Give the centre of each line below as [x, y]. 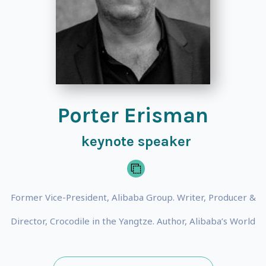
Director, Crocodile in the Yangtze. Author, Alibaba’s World [133, 221]
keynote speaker [136, 141]
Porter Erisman [133, 115]
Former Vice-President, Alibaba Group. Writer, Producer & [133, 197]
